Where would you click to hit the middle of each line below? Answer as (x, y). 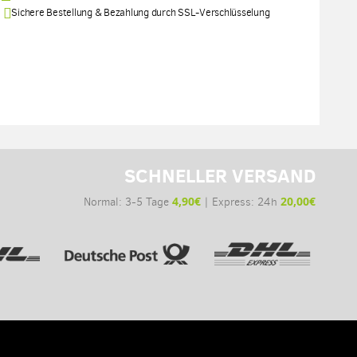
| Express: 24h (240, 202)
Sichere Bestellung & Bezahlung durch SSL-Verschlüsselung (141, 13)
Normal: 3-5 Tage (127, 202)
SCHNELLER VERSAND (220, 176)
